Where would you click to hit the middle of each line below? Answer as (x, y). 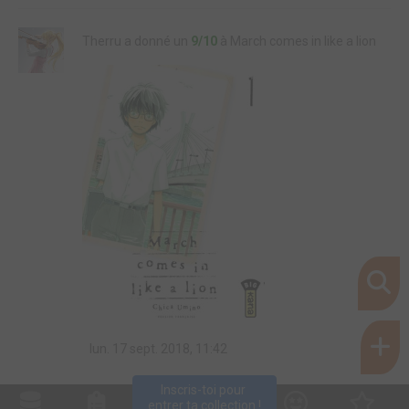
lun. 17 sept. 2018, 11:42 (157, 349)
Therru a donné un (136, 41)
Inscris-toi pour (204, 390)
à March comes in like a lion (297, 41)
